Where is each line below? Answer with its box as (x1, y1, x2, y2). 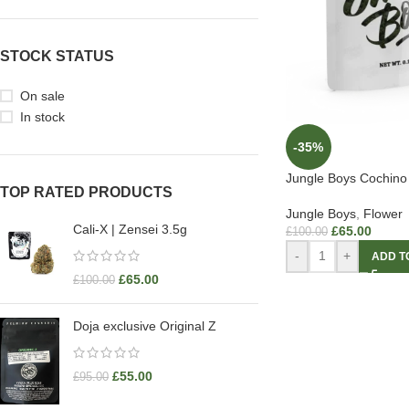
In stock (20, 110, 65, 124)
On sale (20, 89, 65, 103)
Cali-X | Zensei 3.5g (73, 222, 187, 236)
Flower (362, 205, 403, 221)
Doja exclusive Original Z (73, 319, 216, 333)
